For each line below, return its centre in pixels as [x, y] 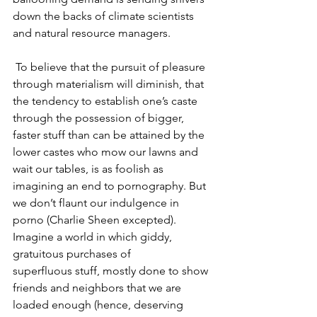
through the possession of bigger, [100, 118]
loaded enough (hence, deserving [99, 305]
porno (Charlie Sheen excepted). [96, 220]
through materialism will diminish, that [110, 84]
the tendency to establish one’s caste [106, 101]
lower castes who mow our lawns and [107, 152]
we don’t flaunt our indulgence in [97, 203]
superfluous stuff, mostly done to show [112, 271]
